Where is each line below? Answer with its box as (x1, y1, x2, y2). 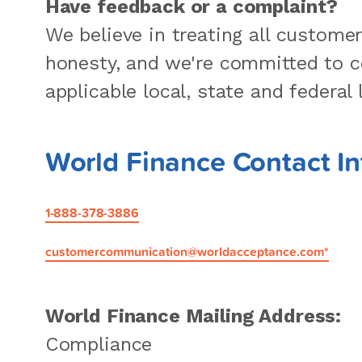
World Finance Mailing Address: (44, 305, 342, 328)
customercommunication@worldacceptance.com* (44, 242, 329, 261)
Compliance (44, 333, 153, 356)
